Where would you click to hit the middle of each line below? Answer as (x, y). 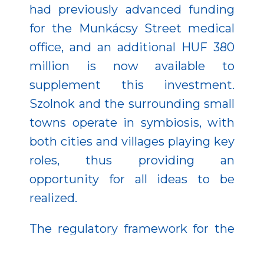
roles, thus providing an (132, 160)
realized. (53, 198)
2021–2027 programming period (132, 247)
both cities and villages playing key (132, 141)
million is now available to (132, 66)
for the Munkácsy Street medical (132, 28)
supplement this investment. (132, 85)
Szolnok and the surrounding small (132, 103)
